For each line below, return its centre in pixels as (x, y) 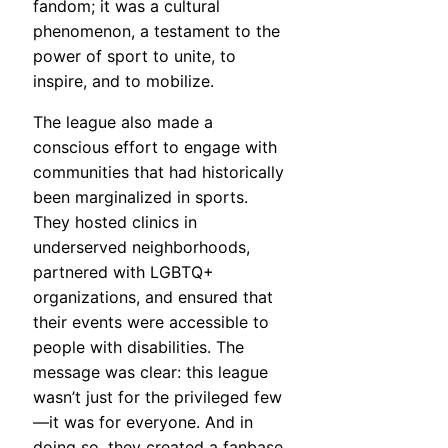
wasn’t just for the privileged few (157, 396)
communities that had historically (158, 171)
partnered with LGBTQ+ (123, 271)
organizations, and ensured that (153, 296)
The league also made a (123, 121)
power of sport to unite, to (134, 55)
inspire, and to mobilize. (123, 80)
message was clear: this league (150, 371)
